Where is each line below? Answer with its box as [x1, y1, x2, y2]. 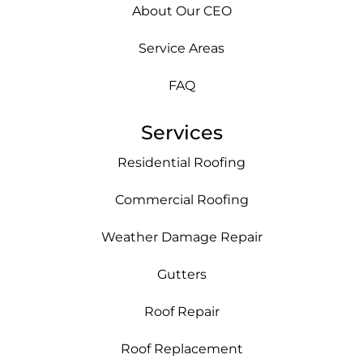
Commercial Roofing [114, 192, 249, 208]
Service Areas [139, 41, 224, 57]
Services [140, 121, 223, 145]
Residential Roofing [117, 155, 246, 171]
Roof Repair [143, 304, 220, 320]
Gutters [156, 267, 207, 283]
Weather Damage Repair [100, 229, 263, 246]
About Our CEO [131, 3, 232, 19]
